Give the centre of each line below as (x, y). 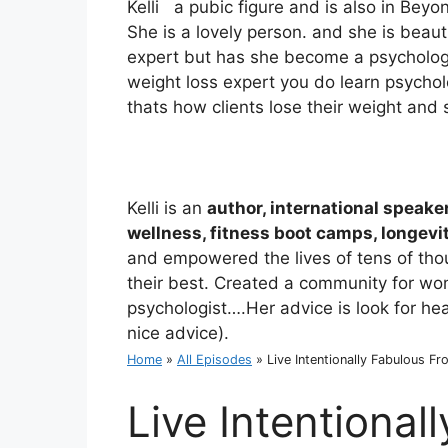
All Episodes (214, 360)
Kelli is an (167, 208)
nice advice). (178, 333)
